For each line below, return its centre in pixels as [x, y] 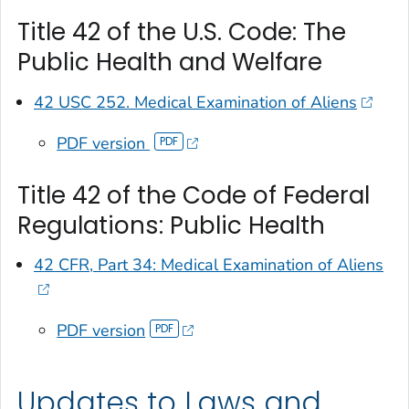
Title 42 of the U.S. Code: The [182, 32]
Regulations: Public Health [171, 225]
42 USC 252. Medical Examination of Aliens [195, 102]
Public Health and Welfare [170, 63]
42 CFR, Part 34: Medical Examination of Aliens [209, 265]
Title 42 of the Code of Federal [194, 195]
